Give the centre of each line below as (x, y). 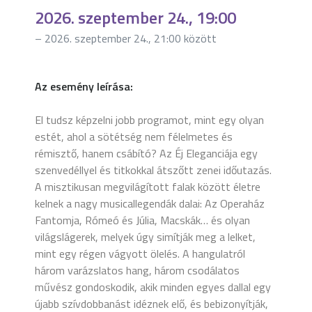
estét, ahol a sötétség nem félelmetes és (134, 137)
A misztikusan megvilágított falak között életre (148, 187)
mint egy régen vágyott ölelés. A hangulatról (140, 254)
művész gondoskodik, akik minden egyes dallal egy (153, 287)
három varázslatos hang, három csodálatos (137, 271)
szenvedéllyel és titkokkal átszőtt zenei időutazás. (153, 170)
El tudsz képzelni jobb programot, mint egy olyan (149, 120)
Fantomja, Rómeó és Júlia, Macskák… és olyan (142, 220)
